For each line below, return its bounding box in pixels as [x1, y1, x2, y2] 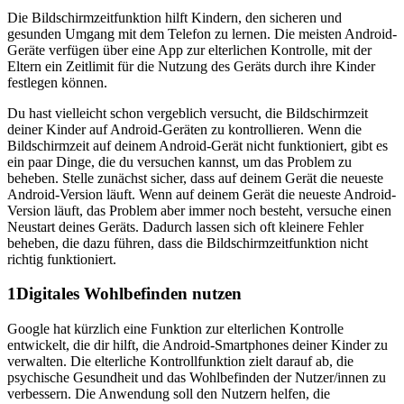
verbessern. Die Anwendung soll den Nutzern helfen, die [7, 386, 330, 401]
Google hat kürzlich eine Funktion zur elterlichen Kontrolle [7, 321, 344, 336]
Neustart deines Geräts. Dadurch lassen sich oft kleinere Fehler [7, 218, 363, 234]
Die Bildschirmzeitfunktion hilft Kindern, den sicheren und [7, 9, 342, 25]
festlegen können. [7, 74, 107, 90]
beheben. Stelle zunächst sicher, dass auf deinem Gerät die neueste [7, 170, 383, 186]
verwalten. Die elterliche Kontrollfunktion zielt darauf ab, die [7, 353, 353, 369]
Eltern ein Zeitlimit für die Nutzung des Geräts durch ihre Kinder [7, 58, 375, 74]
